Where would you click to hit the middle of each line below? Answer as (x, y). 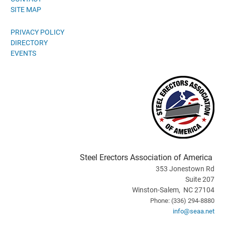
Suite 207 (200, 179)
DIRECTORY (29, 42)
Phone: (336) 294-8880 (182, 200)
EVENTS (23, 53)
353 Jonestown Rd (185, 168)
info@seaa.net (194, 211)
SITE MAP (26, 10)
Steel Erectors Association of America (147, 157)
